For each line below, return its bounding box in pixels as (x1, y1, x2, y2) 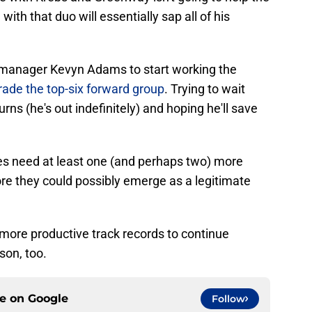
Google (28, 292, 68, 306)
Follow (212, 292, 245, 306)
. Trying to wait (164, 81, 245, 97)
